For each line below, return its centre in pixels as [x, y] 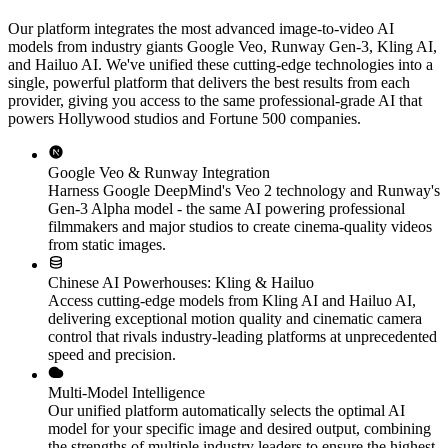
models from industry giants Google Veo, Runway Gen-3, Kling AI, [222, 46]
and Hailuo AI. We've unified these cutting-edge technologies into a [220, 64]
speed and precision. [112, 354]
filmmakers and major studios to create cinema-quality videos [240, 226]
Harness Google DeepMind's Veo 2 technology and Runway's [244, 190]
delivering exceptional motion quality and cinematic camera [235, 318]
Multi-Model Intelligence [126, 392]
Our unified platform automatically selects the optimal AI [226, 410]
